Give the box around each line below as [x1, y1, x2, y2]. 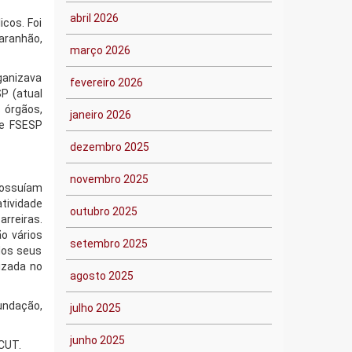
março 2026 [69, 44, 130, 57]
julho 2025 [69, 302, 121, 314]
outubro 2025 [69, 205, 137, 218]
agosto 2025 [69, 269, 134, 282]
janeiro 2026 [69, 108, 131, 121]
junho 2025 [69, 334, 125, 346]
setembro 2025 [69, 237, 148, 250]
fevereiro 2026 [69, 76, 143, 89]
